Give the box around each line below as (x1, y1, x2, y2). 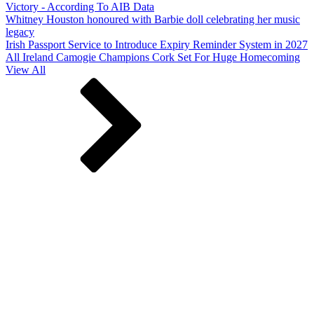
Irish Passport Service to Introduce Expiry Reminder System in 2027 (6, 39, 308, 51)
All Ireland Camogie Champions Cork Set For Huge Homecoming (6, 51, 300, 64)
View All (6, 64, 46, 76)
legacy (6, 26, 34, 39)
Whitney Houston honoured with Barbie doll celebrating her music (6, 13, 300, 26)
